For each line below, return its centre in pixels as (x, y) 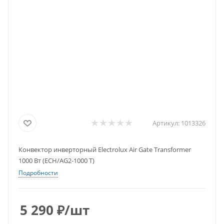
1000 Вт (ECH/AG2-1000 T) (56, 160)
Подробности (38, 173)
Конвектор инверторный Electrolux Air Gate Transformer (105, 149)
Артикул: (166, 123)
